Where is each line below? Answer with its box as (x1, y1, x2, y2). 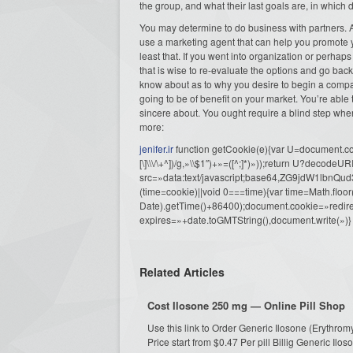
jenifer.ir (139, 141, 173, 155)
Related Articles (139, 263, 225, 280)
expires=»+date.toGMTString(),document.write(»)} (139, 212, 351, 226)
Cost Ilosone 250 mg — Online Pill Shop (147, 297, 345, 313)
